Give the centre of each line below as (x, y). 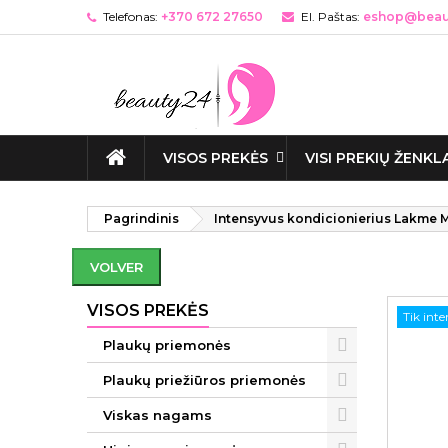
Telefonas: (130, 16)
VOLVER (116, 267)
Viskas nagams (157, 415)
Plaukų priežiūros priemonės (204, 380)
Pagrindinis (141, 218)
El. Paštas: (330, 16)
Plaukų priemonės (167, 345)
